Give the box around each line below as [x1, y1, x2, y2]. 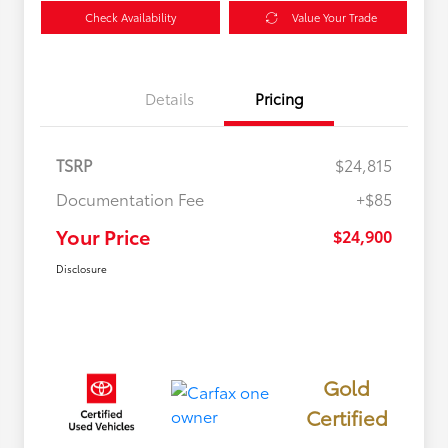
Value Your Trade [291, 9, 377, 26]
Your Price [56, 222, 150, 251]
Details [144, 87, 194, 110]
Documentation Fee [56, 187, 204, 211]
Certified [305, 403, 388, 432]
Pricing [254, 87, 304, 110]
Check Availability [84, 9, 176, 26]
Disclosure [56, 261, 107, 277]
